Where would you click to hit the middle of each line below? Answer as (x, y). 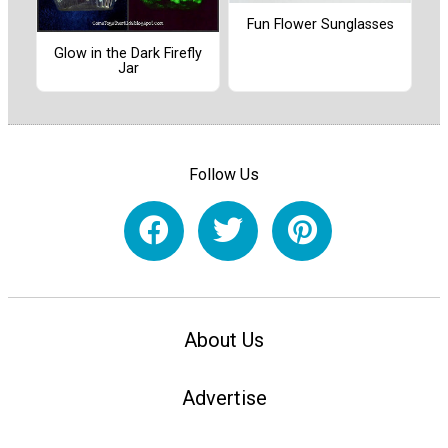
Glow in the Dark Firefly (128, 54)
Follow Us (224, 174)
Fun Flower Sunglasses (320, 25)
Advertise (224, 398)
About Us (224, 339)
